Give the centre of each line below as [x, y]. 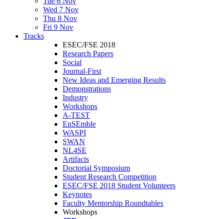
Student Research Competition [109, 177]
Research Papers [88, 54]
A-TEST [76, 115]
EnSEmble [79, 124]
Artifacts [76, 159]
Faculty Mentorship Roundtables [113, 203]
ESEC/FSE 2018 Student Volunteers [119, 186]
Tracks [34, 36]
